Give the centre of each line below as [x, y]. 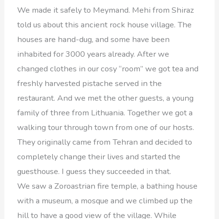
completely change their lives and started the [99, 156]
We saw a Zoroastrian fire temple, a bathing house [108, 186]
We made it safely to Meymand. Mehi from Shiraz [106, 10]
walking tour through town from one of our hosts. [106, 127]
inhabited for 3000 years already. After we [93, 54]
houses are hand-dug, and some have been [94, 39]
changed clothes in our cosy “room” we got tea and [108, 68]
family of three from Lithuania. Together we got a [105, 112]
